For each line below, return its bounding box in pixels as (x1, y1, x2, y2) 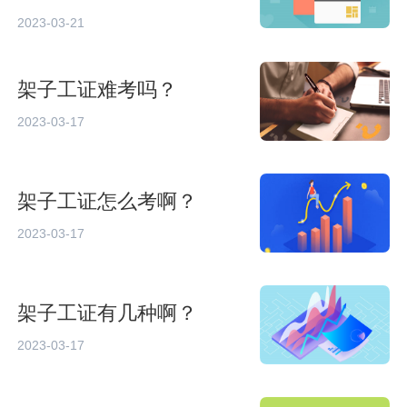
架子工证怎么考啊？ (17, 190, 198, 213)
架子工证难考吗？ (17, 78, 178, 101)
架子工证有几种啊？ (17, 302, 198, 324)
